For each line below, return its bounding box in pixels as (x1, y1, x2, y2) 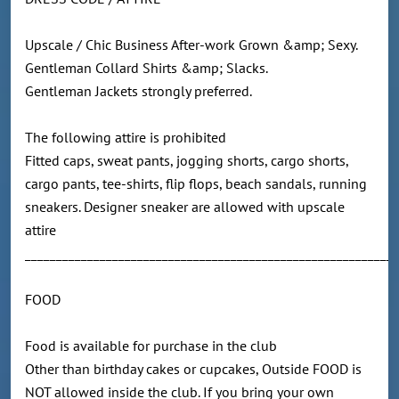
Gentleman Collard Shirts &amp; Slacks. (25, 59, 274, 77)
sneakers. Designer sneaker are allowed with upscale (25, 198, 345, 216)
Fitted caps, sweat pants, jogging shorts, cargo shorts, (25, 151, 348, 170)
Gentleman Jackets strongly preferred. (25, 82, 258, 101)
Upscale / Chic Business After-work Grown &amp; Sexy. (25, 36, 364, 54)
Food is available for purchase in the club (25, 337, 298, 355)
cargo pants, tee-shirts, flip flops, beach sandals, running (25, 175, 367, 193)
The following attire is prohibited (25, 128, 226, 147)
